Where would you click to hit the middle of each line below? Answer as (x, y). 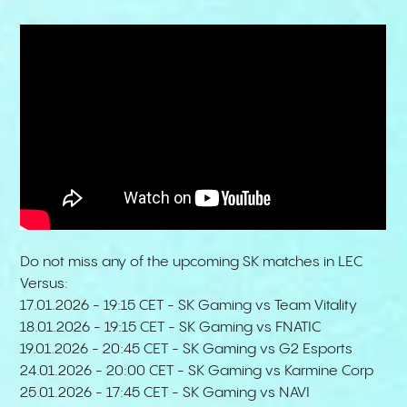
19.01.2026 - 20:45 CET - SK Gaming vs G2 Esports (187, 350)
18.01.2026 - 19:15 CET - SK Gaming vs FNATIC (171, 328)
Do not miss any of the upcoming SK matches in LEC (192, 263)
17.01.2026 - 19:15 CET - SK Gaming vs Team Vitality (191, 306)
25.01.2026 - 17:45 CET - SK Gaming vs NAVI (165, 393)
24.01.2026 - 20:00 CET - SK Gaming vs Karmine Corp (197, 372)
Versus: (45, 284)
